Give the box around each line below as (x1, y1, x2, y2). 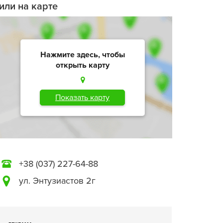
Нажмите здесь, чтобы (40, 49, 125, 60)
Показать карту (55, 92, 110, 103)
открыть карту (55, 60, 110, 70)
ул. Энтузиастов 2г (19, 175, 96, 186)
